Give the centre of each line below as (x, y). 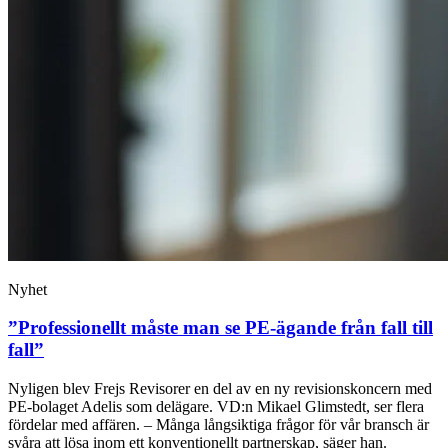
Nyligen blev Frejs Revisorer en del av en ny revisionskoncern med (220, 389)
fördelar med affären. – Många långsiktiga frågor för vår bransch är (218, 425)
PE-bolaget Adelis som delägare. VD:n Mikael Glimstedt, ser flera (216, 407)
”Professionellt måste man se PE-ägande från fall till (220, 328)
